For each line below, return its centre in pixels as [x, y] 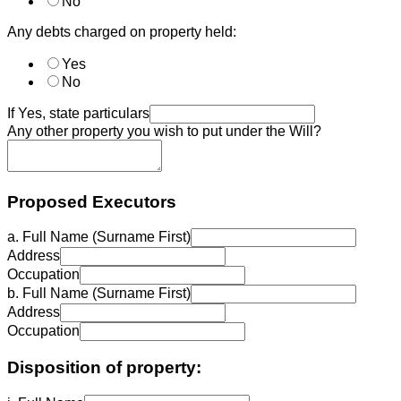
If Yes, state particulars [78, 113]
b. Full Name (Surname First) [99, 294]
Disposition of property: [104, 368]
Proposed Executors [92, 201]
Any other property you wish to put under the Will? [164, 131]
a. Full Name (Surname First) [99, 237]
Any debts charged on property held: [122, 31]
